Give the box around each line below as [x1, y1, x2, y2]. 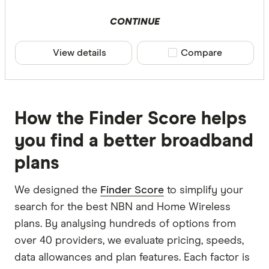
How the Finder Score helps [14, 109, 247, 128]
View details [53, 47, 106, 58]
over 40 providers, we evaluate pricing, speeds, [14, 235, 244, 246]
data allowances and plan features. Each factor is [14, 252, 250, 263]
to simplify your [164, 184, 243, 196]
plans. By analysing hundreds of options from [14, 218, 236, 229]
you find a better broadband [14, 131, 253, 150]
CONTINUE [109, 16, 160, 26]
